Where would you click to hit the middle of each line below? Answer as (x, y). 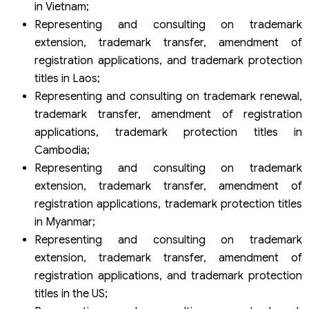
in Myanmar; (65, 222)
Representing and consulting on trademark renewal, (168, 97)
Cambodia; (62, 151)
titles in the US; (71, 294)
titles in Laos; (67, 79)
